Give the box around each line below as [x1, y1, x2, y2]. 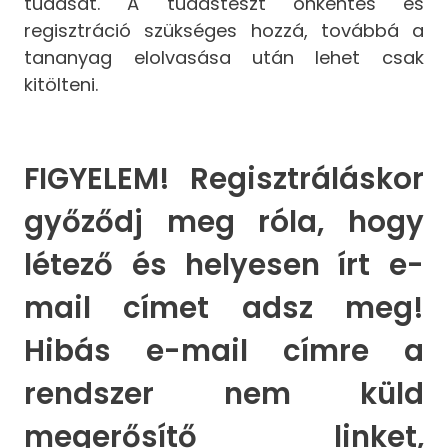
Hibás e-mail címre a [24, 329, 424, 371]
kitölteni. [24, 72, 99, 98]
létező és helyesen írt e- [24, 243, 424, 285]
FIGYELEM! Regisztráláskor [24, 157, 424, 199]
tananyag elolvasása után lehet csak [24, 45, 424, 71]
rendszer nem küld [24, 372, 424, 414]
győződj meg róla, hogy [24, 200, 424, 242]
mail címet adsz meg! [24, 286, 424, 328]
